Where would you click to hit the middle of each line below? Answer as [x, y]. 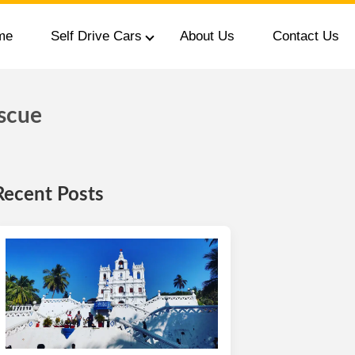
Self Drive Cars [96, 36]
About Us [207, 36]
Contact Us [305, 36]
